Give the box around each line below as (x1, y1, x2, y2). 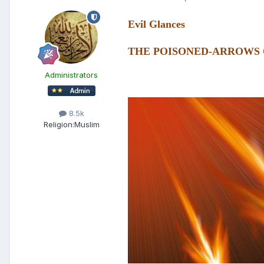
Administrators (45, 70, 98, 80)
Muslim (74, 120, 100, 130)
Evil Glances (128, 18, 185, 31)
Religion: (43, 120, 74, 130)
